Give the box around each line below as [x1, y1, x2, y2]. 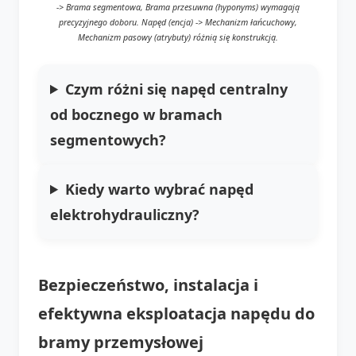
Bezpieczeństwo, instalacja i [38, 273, 258, 296]
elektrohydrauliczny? [50, 204, 199, 224]
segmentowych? [50, 130, 166, 149]
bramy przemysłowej [38, 331, 203, 353]
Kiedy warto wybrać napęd [65, 179, 254, 199]
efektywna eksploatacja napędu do [38, 302, 315, 324]
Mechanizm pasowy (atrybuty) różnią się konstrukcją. [78, 31, 278, 43]
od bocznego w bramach [50, 104, 222, 124]
